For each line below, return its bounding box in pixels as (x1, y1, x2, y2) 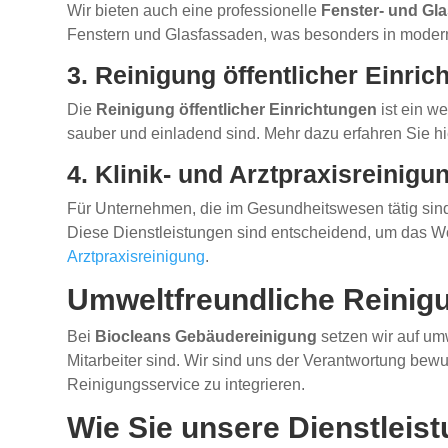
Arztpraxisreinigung (67, 248, 206, 266)
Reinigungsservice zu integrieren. (67, 376, 306, 394)
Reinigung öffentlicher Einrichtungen (96, 101, 378, 119)
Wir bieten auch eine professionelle (67, 2, 322, 20)
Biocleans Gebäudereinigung (95, 328, 318, 346)
